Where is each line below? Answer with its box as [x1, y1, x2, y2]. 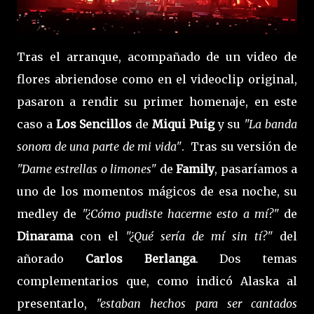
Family [176, 161, 215, 176]
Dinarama [17, 228, 73, 243]
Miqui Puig [152, 116, 214, 131]
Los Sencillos [55, 116, 136, 131]
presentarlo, [17, 296, 87, 310]
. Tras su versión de [181, 139, 298, 153]
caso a [17, 116, 56, 131]
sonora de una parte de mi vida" [17, 139, 182, 153]
